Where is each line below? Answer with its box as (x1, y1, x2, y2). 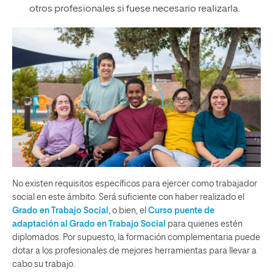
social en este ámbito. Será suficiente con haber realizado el (12, 193, 244, 202)
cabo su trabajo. (12, 260, 75, 269)
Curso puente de (148, 207, 214, 215)
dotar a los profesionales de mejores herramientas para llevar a (12, 247, 257, 255)
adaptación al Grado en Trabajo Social (12, 220, 166, 229)
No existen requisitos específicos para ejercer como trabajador (12, 180, 257, 188)
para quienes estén (166, 220, 243, 229)
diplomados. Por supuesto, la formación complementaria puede (12, 233, 260, 242)
